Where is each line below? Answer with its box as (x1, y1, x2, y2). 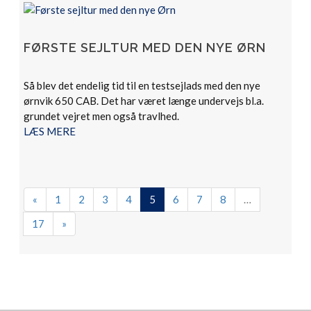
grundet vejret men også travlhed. (24, 110, 180, 122)
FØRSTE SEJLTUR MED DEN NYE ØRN (24, 40, 267, 55)
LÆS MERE (24, 125, 76, 137)
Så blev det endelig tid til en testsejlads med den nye (24, 79, 261, 92)
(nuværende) (155, 192, 213, 205)
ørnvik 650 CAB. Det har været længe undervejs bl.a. (24, 94, 264, 107)
